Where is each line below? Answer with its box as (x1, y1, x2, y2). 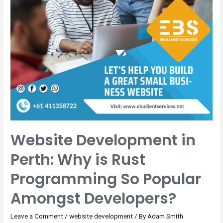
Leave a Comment (10, 212, 64, 220)
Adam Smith (147, 212, 184, 220)
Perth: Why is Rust (10, 149, 146, 170)
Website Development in (10, 129, 196, 151)
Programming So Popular (10, 168, 202, 190)
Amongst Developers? (10, 188, 177, 209)
